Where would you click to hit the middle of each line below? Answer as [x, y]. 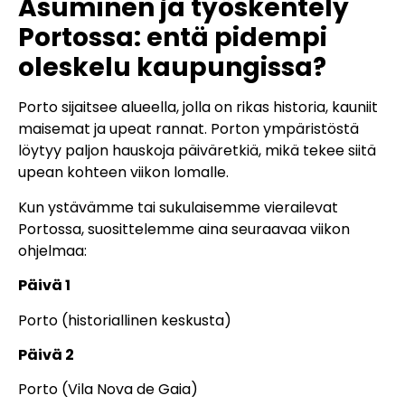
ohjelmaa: [52, 250]
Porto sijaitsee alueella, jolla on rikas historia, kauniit [198, 108]
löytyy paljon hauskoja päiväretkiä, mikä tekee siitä [197, 151]
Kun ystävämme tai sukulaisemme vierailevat [178, 207]
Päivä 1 [44, 286]
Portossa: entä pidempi [173, 38]
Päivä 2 [46, 354]
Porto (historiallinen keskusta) [125, 320]
